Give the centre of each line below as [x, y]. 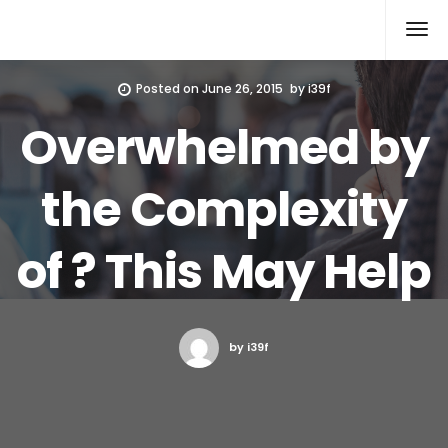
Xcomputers [74, 17]
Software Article [69, 41]
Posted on [168, 88]
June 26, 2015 [242, 88]
